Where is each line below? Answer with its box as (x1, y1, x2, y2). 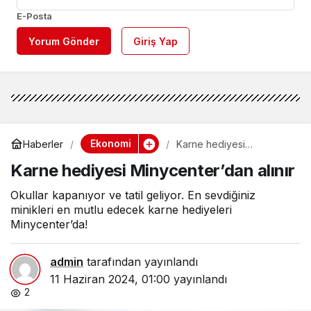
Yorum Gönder (28, 35, 99, 48)
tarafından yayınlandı (83, 255, 198, 269)
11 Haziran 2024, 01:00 (50, 272, 170, 287)
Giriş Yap (133, 35, 178, 48)
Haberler (23, 137, 63, 150)
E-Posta (17, 10, 52, 22)
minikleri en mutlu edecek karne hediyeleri (10, 203, 232, 217)
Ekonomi (90, 137, 131, 150)
